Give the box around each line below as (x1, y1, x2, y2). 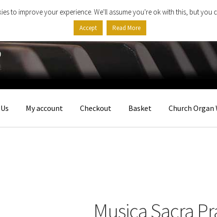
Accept (79, 24, 97, 32)
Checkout (80, 103, 112, 113)
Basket (128, 103, 152, 113)
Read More (112, 24, 140, 32)
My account (26, 103, 63, 113)
